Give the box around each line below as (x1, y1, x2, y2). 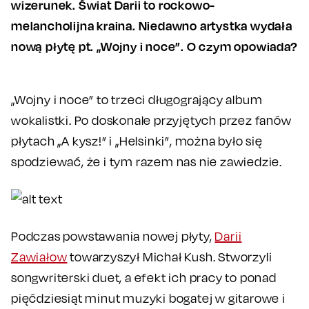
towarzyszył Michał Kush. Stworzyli (67, 249, 272, 264)
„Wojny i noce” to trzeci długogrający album (11, 92, 263, 107)
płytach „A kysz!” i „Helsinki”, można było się (11, 133, 263, 148)
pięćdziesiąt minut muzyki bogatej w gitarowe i (11, 290, 286, 306)
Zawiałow (11, 249, 68, 264)
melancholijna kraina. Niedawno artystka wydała (11, 17, 292, 33)
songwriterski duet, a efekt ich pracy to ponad (11, 270, 277, 285)
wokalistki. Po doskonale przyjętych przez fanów (11, 112, 292, 128)
